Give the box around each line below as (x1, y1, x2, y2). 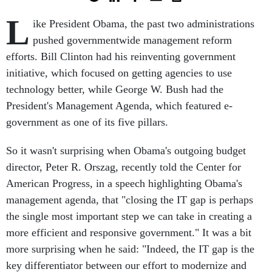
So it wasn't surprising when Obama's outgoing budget (6, 144, 246, 157)
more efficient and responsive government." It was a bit (6, 226, 251, 239)
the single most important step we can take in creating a (6, 210, 252, 222)
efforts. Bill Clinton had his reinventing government (6, 50, 236, 63)
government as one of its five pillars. (6, 116, 168, 128)
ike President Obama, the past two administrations (33, 18, 254, 30)
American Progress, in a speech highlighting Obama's (6, 177, 242, 189)
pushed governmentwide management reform (33, 34, 232, 46)
